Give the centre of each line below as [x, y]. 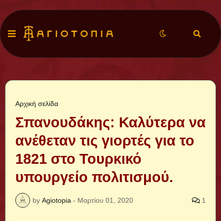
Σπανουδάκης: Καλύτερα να [110, 122]
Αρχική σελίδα [37, 104]
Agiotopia [56, 200]
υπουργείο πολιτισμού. [94, 177]
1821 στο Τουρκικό [78, 159]
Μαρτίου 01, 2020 [105, 200]
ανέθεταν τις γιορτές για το [105, 141]
